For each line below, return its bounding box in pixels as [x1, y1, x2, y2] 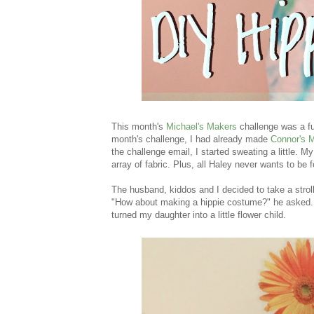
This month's [111, 121, 166, 132]
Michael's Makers [166, 121, 237, 132]
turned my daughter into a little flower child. [111, 209, 286, 220]
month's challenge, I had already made [111, 133, 271, 144]
